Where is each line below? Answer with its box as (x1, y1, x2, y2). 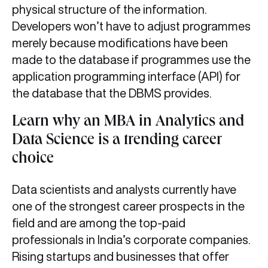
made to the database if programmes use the (12, 53, 251, 66)
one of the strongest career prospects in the (12, 200, 245, 213)
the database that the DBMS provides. (12, 87, 212, 100)
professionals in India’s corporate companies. (12, 233, 251, 246)
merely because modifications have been (12, 36, 228, 50)
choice (12, 152, 54, 168)
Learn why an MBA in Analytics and (12, 115, 244, 131)
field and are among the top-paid (12, 217, 185, 230)
